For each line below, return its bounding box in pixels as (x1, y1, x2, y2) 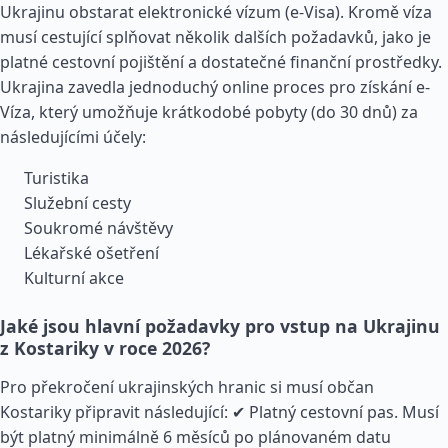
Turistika (24, 167, 89, 189)
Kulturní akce (24, 267, 124, 289)
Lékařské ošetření (24, 242, 159, 264)
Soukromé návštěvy (24, 217, 173, 239)
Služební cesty (24, 192, 131, 214)
